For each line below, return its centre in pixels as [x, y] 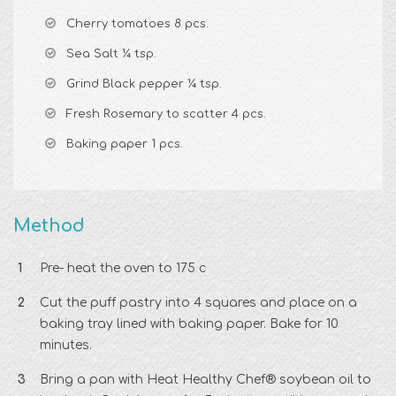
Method [49, 226]
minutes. [66, 346]
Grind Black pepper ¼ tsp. [144, 84]
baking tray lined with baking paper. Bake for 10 [189, 324]
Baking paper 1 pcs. [125, 145]
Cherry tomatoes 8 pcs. [137, 24]
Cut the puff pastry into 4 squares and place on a [198, 303]
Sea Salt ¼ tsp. [111, 54]
